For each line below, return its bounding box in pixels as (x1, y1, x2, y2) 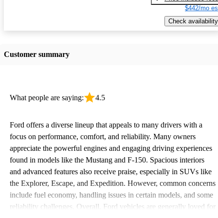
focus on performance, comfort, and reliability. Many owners (10, 132, 196, 141)
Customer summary (4, 50, 70, 58)
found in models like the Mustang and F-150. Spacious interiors (10, 155, 204, 164)
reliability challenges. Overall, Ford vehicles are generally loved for (10, 202, 216, 211)
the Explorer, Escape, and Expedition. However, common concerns (10, 179, 216, 187)
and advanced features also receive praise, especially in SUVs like (10, 167, 212, 176)
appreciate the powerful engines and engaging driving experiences (10, 144, 212, 152)
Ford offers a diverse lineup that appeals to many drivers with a (10, 120, 202, 129)
